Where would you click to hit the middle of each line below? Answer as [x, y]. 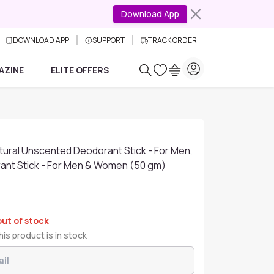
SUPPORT [109, 40]
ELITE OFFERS [80, 70]
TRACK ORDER [172, 40]
